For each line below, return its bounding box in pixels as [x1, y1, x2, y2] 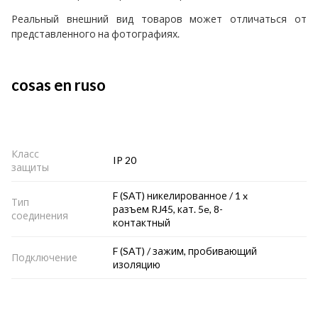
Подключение [11, 251, 77, 263]
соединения [11, 209, 68, 221]
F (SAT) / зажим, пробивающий [113, 244, 257, 257]
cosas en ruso [11, 75, 106, 94]
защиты [11, 160, 49, 173]
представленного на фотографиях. [11, 27, 180, 40]
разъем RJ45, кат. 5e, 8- [113, 202, 223, 215]
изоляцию [113, 258, 160, 270]
